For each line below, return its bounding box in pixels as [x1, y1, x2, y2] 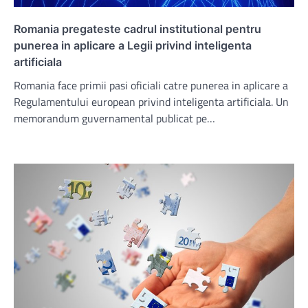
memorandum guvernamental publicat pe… [14, 109, 215, 126]
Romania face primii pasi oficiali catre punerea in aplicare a [14, 76, 288, 93]
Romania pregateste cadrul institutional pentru [14, 21, 261, 36]
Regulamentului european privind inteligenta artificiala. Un [14, 93, 289, 110]
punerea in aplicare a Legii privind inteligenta [14, 38, 252, 52]
